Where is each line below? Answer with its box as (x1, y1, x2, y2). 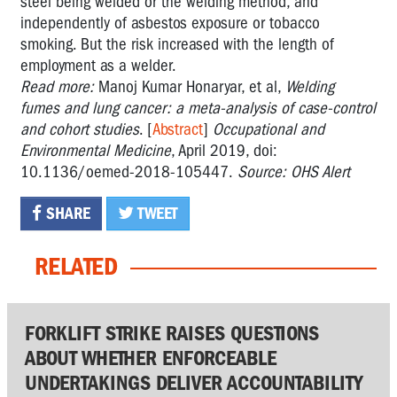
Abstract (152, 119, 203, 139)
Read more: (20, 76, 94, 97)
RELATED (35, 251, 118, 281)
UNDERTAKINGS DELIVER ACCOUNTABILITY (25, 370, 363, 395)
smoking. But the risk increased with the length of (20, 34, 334, 54)
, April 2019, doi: (171, 140, 277, 160)
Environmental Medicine (20, 140, 171, 160)
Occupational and (213, 119, 324, 139)
